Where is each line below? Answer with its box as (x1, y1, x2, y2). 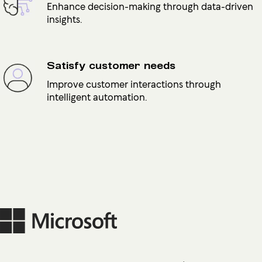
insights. (47, 11, 82, 26)
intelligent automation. (47, 89, 147, 104)
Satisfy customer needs (47, 59, 175, 72)
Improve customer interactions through (47, 76, 221, 91)
